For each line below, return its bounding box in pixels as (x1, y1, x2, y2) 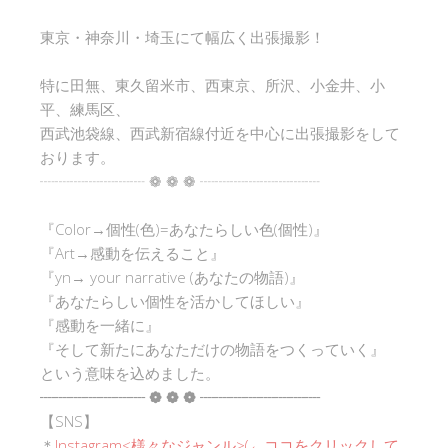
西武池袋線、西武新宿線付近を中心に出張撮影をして (40, 122, 400, 143)
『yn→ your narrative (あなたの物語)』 (40, 266, 304, 287)
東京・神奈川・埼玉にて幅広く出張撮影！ (40, 26, 325, 47)
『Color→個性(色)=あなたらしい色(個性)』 (40, 218, 328, 239)
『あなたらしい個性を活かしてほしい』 (40, 290, 310, 311)
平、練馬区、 (40, 98, 130, 119)
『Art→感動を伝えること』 (40, 242, 225, 263)
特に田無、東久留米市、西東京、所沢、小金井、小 (40, 74, 385, 95)
